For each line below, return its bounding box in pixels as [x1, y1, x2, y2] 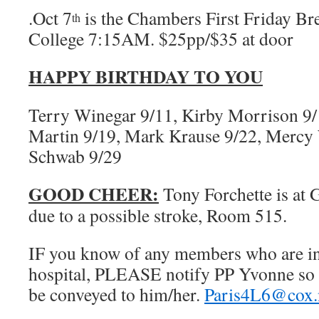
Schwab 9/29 [28, 144, 122, 168]
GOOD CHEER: [28, 180, 159, 207]
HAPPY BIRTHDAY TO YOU [28, 63, 263, 90]
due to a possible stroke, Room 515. [28, 203, 287, 227]
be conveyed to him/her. [28, 282, 204, 306]
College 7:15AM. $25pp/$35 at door [28, 26, 293, 51]
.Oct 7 [28, 6, 72, 30]
